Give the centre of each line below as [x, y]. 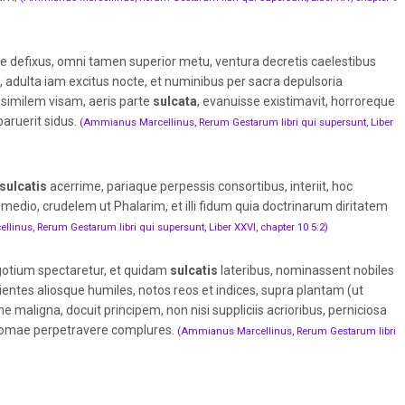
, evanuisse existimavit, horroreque [296, 101]
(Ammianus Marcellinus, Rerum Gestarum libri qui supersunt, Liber [236, 122]
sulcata [174, 101]
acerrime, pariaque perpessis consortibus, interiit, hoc [199, 186]
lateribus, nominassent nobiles [306, 270]
